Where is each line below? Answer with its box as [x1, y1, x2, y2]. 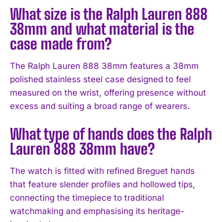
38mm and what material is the [10, 19, 194, 38]
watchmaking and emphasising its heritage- [10, 206, 184, 216]
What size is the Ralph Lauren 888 [10, 4, 208, 23]
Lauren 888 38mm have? [10, 139, 155, 158]
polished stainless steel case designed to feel [10, 74, 191, 84]
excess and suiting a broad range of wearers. [10, 101, 190, 111]
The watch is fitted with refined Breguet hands [10, 166, 195, 176]
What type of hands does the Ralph [10, 124, 212, 143]
